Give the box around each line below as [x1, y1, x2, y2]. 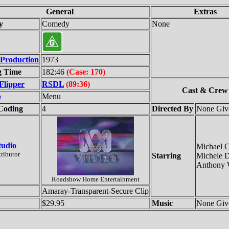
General [46, 7, 74, 16]
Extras [193, 7, 217, 16]
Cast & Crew [182, 85, 228, 95]
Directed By [152, 104, 193, 113]
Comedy [42, 19, 70, 28]
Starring [152, 151, 181, 160]
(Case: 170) [64, 67, 105, 76]
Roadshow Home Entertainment [51, 175, 140, 183]
